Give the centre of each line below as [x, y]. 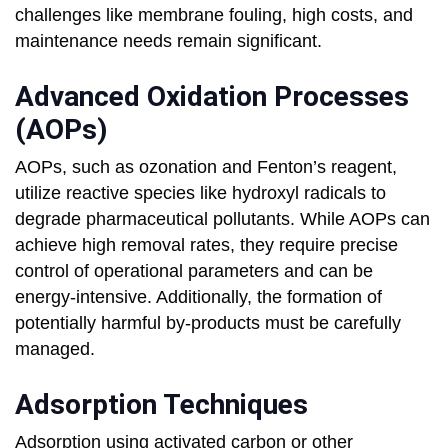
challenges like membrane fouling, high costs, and [214, 15]
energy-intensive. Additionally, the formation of [198, 297]
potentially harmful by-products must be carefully [208, 323]
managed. [55, 349]
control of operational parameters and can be [194, 271]
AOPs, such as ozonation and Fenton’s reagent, [206, 167]
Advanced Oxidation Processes [212, 97]
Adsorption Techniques [161, 405]
